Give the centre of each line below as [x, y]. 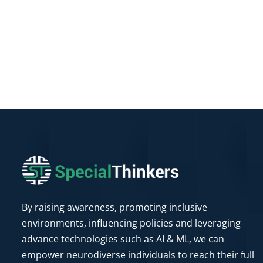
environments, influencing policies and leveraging [131, 223]
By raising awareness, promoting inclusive [114, 208]
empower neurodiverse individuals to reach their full [138, 255]
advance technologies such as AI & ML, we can [123, 239]
